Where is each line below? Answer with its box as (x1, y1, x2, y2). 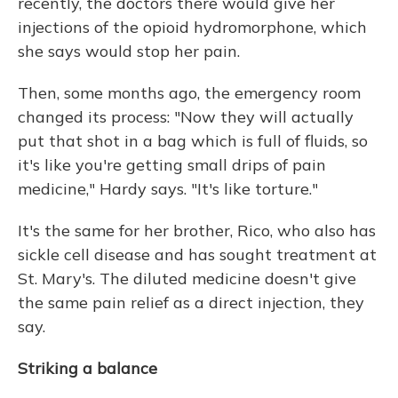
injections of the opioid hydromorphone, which (18, 17, 367, 37)
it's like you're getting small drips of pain (18, 155, 326, 175)
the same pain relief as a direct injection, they (18, 292, 364, 313)
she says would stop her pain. (18, 41, 240, 61)
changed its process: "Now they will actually (18, 107, 354, 127)
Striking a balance (18, 358, 157, 378)
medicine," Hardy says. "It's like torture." (18, 179, 318, 199)
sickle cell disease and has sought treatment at (18, 244, 377, 265)
